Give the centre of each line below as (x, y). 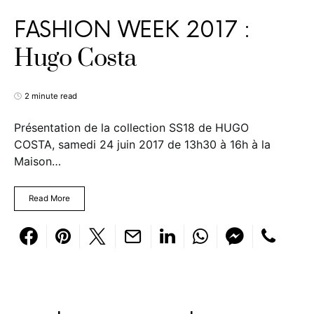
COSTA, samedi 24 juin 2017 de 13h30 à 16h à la (142, 144)
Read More (49, 198)
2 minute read (51, 96)
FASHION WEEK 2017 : (132, 30)
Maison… (37, 161)
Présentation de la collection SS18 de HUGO (131, 127)
